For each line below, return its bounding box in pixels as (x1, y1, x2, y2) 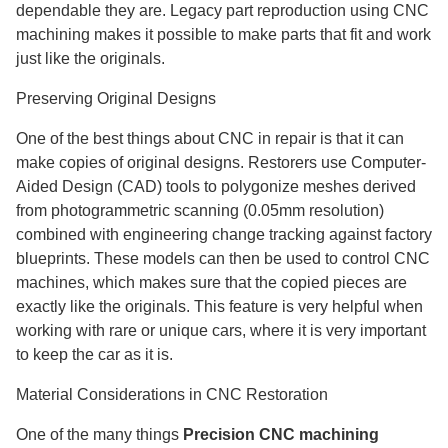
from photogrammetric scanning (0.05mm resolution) (16, 202, 384, 219)
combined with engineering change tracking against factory (16, 226, 432, 243)
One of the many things (16, 426, 183, 443)
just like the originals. (16, 50, 165, 67)
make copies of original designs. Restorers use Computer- (16, 154, 426, 171)
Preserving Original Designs (16, 90, 216, 107)
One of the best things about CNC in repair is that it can (16, 130, 404, 147)
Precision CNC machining (183, 426, 379, 443)
